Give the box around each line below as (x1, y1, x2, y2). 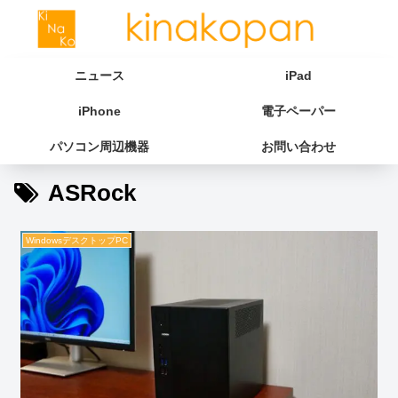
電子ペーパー (261, 103, 336, 118)
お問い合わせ (261, 139, 336, 154)
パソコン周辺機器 (50, 139, 149, 154)
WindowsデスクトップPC (26, 235, 129, 246)
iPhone (78, 103, 121, 118)
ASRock (48, 179, 136, 206)
